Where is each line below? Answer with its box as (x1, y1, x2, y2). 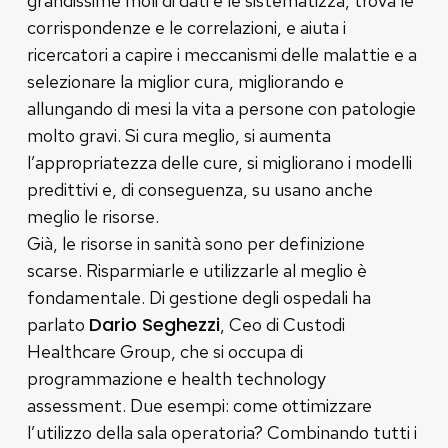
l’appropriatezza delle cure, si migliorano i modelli (26, 150, 412, 174)
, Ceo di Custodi (219, 312, 345, 336)
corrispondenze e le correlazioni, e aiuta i (26, 15, 346, 39)
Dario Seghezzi (88, 311, 220, 337)
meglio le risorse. (26, 204, 159, 228)
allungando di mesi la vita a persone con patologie (26, 96, 416, 120)
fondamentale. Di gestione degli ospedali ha (26, 285, 371, 309)
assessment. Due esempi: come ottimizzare (26, 393, 372, 417)
